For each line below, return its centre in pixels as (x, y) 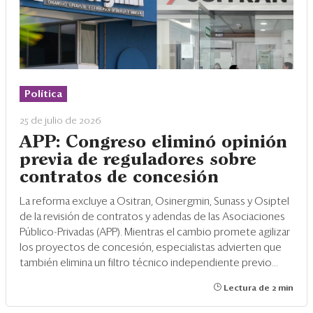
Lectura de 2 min (257, 288)
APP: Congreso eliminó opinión (154, 142)
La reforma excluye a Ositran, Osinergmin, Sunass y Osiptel (154, 201)
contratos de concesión (119, 177)
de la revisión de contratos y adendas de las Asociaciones (152, 217)
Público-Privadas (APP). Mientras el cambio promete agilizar (155, 232)
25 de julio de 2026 (60, 121)
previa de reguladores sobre (138, 160)
